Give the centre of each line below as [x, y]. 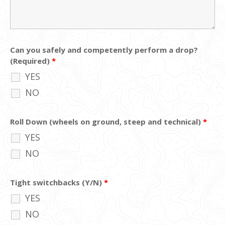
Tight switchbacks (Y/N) [57, 182]
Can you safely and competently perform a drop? [104, 49]
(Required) [31, 61]
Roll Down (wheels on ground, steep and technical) [106, 121]
